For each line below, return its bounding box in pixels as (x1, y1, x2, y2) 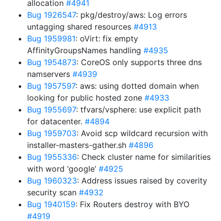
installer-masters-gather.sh (27, 140, 129, 150)
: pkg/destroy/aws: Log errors (76, 10, 187, 20)
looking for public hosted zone (27, 93, 145, 103)
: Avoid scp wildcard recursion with (76, 128, 208, 138)
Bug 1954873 (27, 57, 76, 67)
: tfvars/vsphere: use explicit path (76, 105, 201, 114)
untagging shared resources (27, 22, 134, 32)
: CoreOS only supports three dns (76, 57, 202, 67)
